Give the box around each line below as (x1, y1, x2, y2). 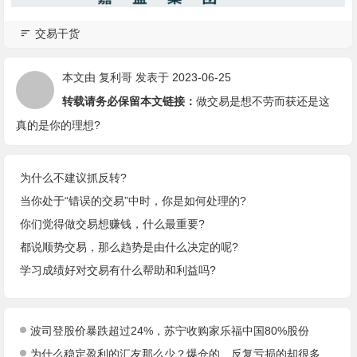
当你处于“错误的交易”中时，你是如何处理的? (20, 194, 247, 207)
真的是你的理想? (16, 119, 101, 131)
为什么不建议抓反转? (20, 171, 127, 184)
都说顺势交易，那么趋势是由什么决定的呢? (20, 241, 239, 253)
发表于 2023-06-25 (132, 71, 232, 84)
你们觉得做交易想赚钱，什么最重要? (20, 218, 206, 230)
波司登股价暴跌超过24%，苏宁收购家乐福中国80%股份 (30, 324, 310, 337)
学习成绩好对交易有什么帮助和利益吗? (20, 264, 217, 277)
